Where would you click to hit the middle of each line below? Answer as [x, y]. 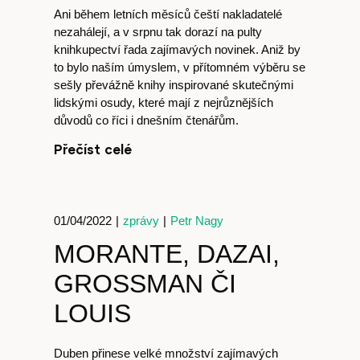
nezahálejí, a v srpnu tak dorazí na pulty [158, 32]
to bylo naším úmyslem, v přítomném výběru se [180, 67]
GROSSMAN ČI [145, 284]
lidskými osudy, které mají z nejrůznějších [164, 102]
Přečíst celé [93, 149]
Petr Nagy [197, 221]
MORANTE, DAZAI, [167, 254]
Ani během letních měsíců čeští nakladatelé [168, 14]
